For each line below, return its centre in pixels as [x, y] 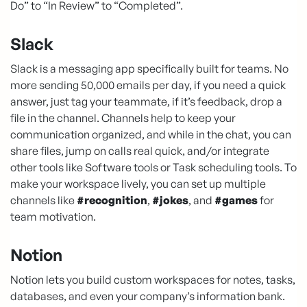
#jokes [170, 200]
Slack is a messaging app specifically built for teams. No [149, 68]
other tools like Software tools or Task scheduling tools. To [153, 167]
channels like [44, 200]
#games [236, 200]
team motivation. [53, 216]
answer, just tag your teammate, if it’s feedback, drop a [146, 101]
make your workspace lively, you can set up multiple [138, 183]
